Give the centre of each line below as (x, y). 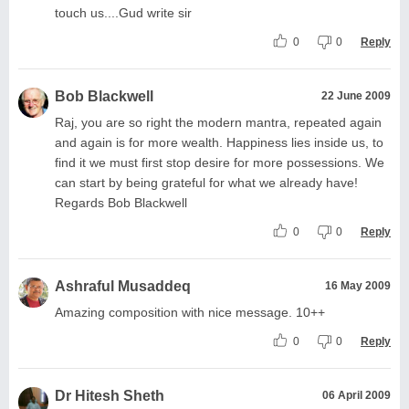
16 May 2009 (358, 285)
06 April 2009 (357, 395)
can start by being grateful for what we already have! (206, 182)
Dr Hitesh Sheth (110, 395)
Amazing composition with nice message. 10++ (190, 312)
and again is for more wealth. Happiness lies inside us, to (219, 142)
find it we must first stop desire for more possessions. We (220, 162)
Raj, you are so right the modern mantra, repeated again (218, 122)
